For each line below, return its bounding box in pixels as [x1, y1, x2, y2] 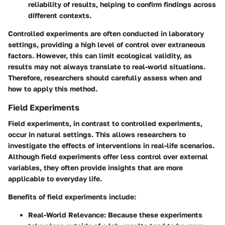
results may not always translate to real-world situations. [8, 62, 205, 71]
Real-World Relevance [28, 210, 104, 219]
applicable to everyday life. [8, 174, 102, 183]
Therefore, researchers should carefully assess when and [8, 73, 202, 82]
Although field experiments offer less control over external [8, 152, 208, 161]
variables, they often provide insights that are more [8, 163, 183, 172]
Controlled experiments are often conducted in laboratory [8, 29, 204, 38]
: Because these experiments [104, 210, 202, 219]
